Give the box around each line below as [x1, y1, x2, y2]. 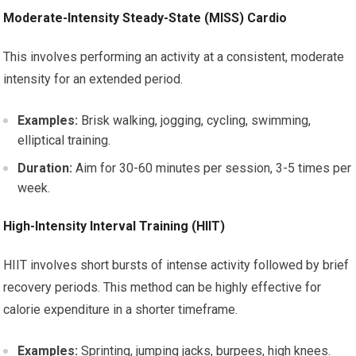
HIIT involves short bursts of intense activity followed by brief [3, 257, 350, 273]
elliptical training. [17, 133, 111, 148]
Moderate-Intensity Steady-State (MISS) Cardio [3, 10, 288, 25]
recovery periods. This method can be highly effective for [3, 280, 322, 295]
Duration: [17, 161, 73, 176]
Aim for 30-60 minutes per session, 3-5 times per [72, 161, 352, 176]
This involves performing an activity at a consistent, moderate [3, 49, 345, 64]
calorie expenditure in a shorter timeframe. [3, 302, 238, 317]
